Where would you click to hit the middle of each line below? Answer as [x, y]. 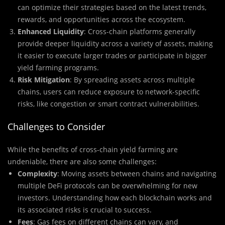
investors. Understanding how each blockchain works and [115, 198]
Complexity [37, 174]
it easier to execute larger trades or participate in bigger [112, 56]
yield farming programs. [58, 68]
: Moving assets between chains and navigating [137, 174]
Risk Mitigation [44, 80]
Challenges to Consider [56, 127]
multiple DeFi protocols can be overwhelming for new [107, 186]
